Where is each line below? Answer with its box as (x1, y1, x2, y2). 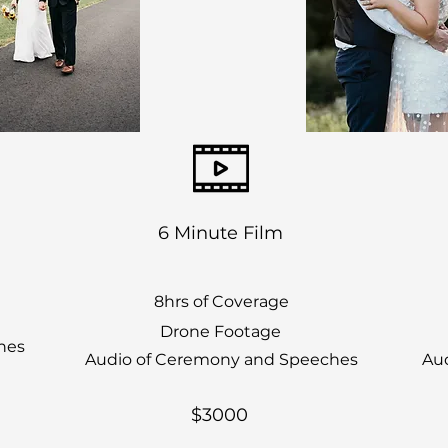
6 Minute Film (157, 222, 283, 244)
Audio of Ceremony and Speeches (84, 350, 358, 369)
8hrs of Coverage (153, 292, 289, 311)
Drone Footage (159, 322, 281, 341)
